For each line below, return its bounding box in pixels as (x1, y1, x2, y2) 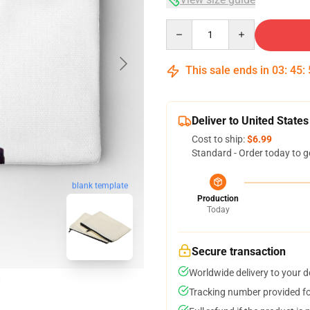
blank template (71, 181, 128, 191)
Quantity (165, 20, 203, 31)
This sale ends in (183, 64, 272, 77)
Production (197, 194, 239, 203)
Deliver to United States (192, 114, 309, 127)
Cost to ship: (192, 134, 247, 145)
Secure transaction (192, 245, 286, 258)
